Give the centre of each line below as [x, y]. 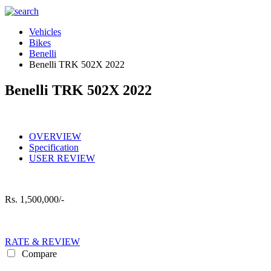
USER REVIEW [62, 158]
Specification [54, 147]
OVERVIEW [55, 136]
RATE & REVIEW [42, 241]
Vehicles [45, 32]
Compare [38, 253]
